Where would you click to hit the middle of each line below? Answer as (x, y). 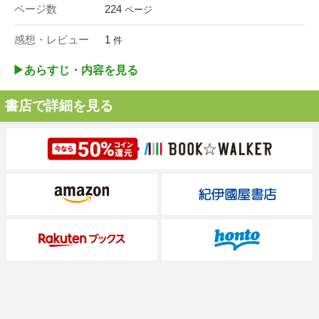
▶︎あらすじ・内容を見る (75, 70)
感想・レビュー (52, 40)
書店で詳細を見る (59, 106)
